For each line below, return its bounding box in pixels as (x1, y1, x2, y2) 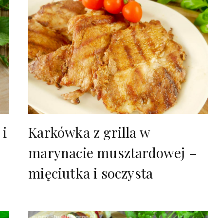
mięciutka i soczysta (28, 164, 153, 182)
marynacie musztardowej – (28, 144, 197, 162)
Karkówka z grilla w (28, 123, 150, 142)
